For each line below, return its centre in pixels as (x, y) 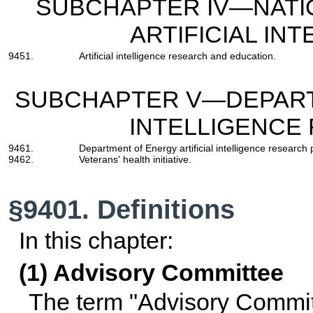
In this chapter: (96, 241)
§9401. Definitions (122, 210)
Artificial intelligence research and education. (177, 56)
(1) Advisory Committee (151, 273)
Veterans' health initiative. (135, 160)
